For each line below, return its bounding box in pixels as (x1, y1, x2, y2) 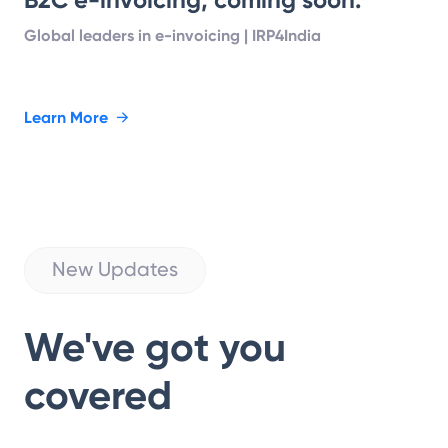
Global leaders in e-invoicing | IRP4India (24, 26, 321, 46)
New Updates (52, 257, 178, 282)
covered (24, 371, 172, 421)
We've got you (24, 323, 286, 373)
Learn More (24, 108, 108, 128)
